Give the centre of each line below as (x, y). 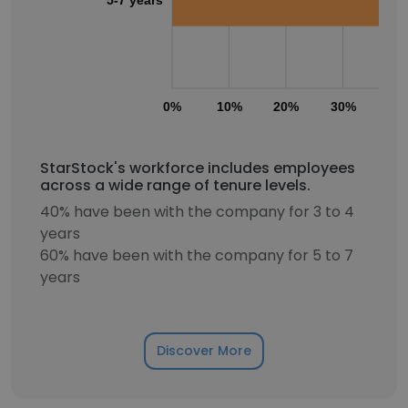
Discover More (204, 351)
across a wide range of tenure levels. (175, 185)
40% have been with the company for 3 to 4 (197, 212)
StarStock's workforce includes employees (198, 168)
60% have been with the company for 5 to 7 (197, 255)
